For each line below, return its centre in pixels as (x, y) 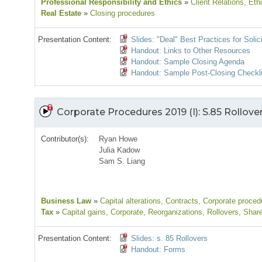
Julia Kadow (120, 150)
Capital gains (83, 212)
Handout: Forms (158, 250)
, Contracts (180, 201)
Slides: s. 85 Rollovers (170, 239)
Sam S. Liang (122, 161)
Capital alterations (129, 201)
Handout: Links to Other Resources (191, 51)
